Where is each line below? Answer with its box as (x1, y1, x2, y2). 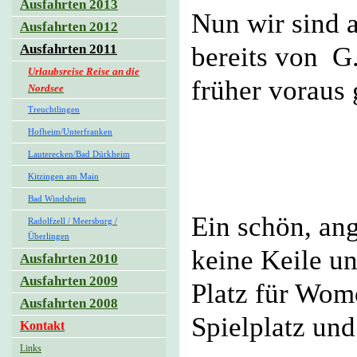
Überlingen (28, 232, 69, 243)
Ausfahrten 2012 (20, 19, 118, 34)
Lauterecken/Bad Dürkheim (28, 150, 130, 159)
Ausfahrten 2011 (20, 41, 117, 57)
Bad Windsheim (28, 194, 86, 203)
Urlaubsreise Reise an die (28, 65, 139, 77)
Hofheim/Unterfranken (28, 127, 112, 136)
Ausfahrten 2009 (20, 273, 118, 288)
